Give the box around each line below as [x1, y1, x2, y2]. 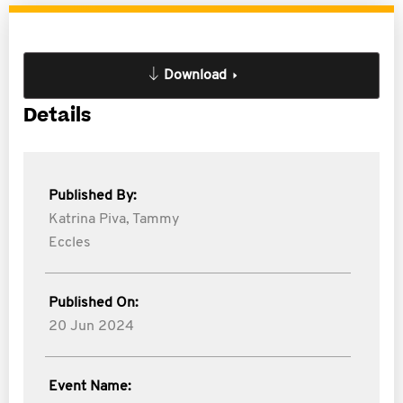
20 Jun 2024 [49, 319, 134, 334]
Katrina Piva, [49, 212, 130, 227]
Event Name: [49, 380, 131, 394]
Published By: [49, 189, 137, 203]
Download [164, 68, 227, 83]
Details [23, 103, 91, 129]
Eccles [49, 236, 91, 250]
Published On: [49, 296, 139, 310]
